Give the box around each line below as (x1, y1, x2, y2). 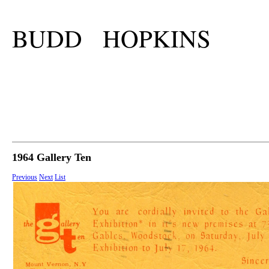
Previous (12, 173, 37, 182)
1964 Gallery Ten (12, 151, 91, 164)
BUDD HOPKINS (12, 22, 211, 55)
